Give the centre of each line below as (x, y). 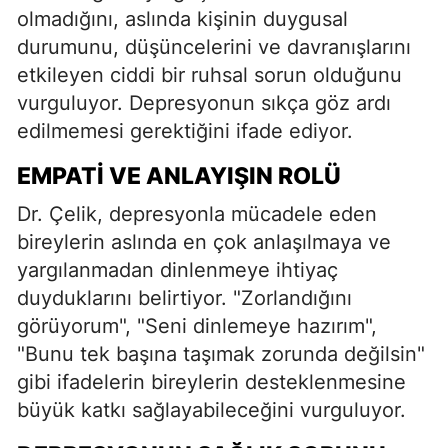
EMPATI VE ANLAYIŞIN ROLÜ (179, 175)
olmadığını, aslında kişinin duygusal (182, 18)
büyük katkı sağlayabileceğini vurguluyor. (211, 409)
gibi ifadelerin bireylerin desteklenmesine (211, 381)
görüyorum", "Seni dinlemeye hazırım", (197, 325)
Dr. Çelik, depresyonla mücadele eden (197, 213)
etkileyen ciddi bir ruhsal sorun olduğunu (209, 74)
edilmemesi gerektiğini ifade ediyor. (185, 130)
